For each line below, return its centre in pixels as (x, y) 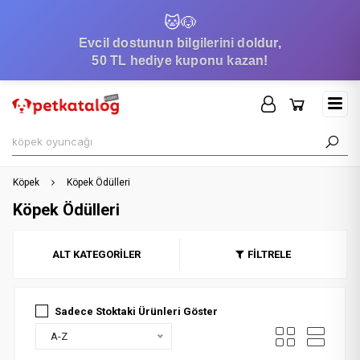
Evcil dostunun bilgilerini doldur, (180, 43)
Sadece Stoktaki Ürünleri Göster (136, 311)
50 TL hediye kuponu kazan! (180, 61)
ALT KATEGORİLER (96, 254)
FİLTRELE (270, 254)
